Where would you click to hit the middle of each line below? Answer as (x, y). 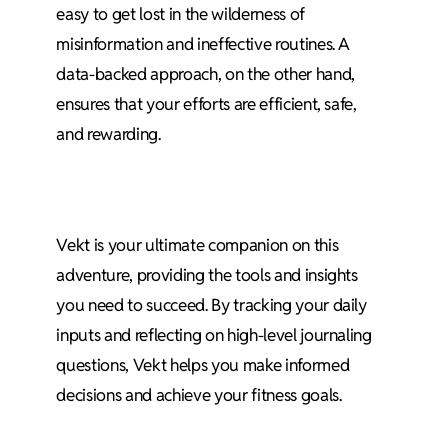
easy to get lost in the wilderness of (180, 13)
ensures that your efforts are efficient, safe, (206, 103)
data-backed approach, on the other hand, (205, 73)
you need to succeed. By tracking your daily (211, 304)
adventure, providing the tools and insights (207, 274)
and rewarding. (108, 133)
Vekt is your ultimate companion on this (197, 244)
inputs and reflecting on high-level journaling (214, 334)
